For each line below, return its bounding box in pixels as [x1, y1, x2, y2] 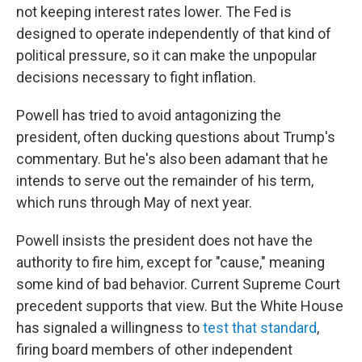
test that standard [203, 319, 317, 336]
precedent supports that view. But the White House [16, 297, 343, 314]
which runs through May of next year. [16, 194, 252, 211]
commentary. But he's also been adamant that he [16, 150, 328, 167]
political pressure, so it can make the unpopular [16, 47, 317, 64]
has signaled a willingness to [16, 319, 203, 336]
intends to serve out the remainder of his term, [16, 172, 314, 189]
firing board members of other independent [16, 341, 293, 358]
